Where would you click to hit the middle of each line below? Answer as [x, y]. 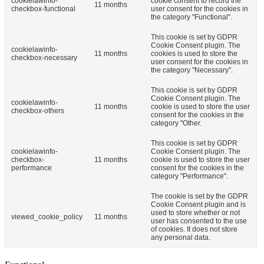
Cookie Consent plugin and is [198, 205]
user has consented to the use [199, 221]
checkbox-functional [43, 9]
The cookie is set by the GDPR [199, 197]
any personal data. [181, 238]
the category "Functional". [192, 17]
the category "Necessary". [192, 70]
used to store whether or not [195, 213]
